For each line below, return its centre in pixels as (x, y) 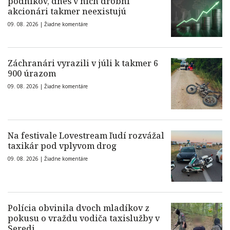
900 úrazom (32, 74)
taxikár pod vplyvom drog (62, 146)
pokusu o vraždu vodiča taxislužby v (84, 218)
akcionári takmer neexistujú (67, 12)
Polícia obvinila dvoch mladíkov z (79, 208)
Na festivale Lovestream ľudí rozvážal (86, 136)
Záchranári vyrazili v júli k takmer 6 (83, 63)
